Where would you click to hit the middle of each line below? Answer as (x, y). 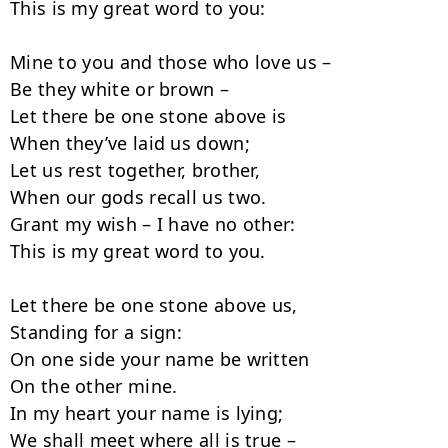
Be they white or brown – (120, 89)
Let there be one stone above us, (154, 305)
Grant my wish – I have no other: (153, 224)
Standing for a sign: (96, 332)
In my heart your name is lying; (147, 413)
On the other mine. (94, 386)
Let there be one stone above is (148, 116)
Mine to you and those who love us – (171, 62)
